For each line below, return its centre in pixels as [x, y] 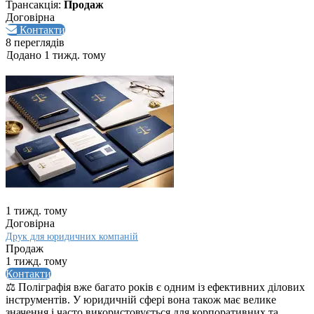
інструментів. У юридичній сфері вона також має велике [141, 300]
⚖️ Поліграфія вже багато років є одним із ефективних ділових [155, 287]
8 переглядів [35, 43]
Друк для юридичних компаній [72, 237]
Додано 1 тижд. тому [56, 55]
